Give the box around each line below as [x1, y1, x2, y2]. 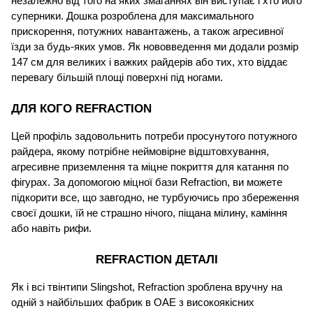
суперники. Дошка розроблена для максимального [11, 10, 254, 22]
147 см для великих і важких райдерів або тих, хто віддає [11, 57, 288, 68]
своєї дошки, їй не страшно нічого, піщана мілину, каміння [11, 208, 287, 219]
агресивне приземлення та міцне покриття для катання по [11, 161, 289, 173]
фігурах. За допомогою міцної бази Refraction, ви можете [11, 177, 282, 189]
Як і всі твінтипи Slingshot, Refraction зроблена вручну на [11, 282, 282, 293]
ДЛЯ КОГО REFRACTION [11, 101, 152, 116]
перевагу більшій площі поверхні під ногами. [11, 72, 223, 84]
